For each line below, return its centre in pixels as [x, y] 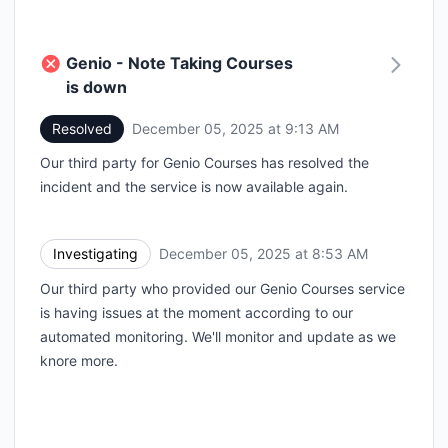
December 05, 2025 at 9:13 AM [235, 129]
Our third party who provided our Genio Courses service [222, 288]
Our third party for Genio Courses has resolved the [204, 162]
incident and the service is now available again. [194, 186]
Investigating [95, 253]
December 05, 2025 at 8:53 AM [263, 254]
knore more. [79, 360]
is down [96, 86]
